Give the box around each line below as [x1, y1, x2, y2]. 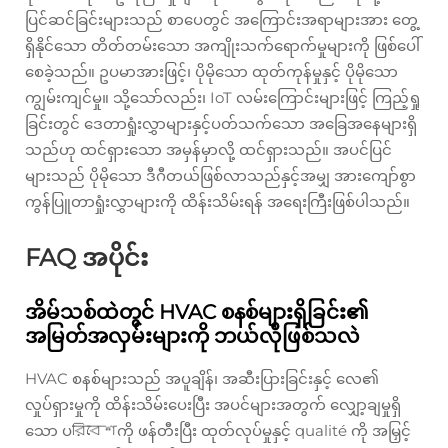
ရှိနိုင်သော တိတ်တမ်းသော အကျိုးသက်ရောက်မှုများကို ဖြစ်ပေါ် [25, 36, 420, 55]
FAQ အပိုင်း [25, 243, 148, 272]
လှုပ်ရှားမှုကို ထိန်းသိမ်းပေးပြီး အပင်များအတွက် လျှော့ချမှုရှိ [25, 395, 401, 414]
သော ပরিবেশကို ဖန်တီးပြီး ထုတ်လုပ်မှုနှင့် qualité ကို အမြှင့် [25, 421, 411, 440]
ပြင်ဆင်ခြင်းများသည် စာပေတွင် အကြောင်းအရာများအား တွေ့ [25, 10, 418, 29]
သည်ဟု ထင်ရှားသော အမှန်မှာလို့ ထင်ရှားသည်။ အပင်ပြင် [25, 140, 392, 159]
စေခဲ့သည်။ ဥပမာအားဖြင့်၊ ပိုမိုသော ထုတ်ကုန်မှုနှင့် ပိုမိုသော [25, 62, 398, 81]
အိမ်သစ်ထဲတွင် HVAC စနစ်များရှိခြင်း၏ [25, 300, 369, 324]
